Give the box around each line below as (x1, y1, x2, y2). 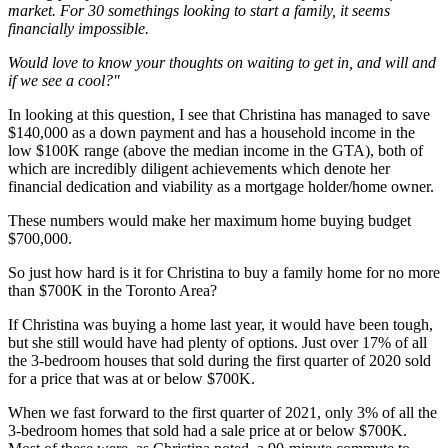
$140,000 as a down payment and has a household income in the (8, 123, 415, 141)
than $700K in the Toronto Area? (8, 281, 217, 299)
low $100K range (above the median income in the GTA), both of (8, 141, 423, 159)
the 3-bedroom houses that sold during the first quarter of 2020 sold (8, 351, 431, 369)
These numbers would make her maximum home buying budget (8, 211, 411, 229)
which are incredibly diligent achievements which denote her (8, 159, 390, 177)
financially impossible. (8, 19, 153, 37)
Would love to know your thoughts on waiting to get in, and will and (8, 53, 436, 71)
